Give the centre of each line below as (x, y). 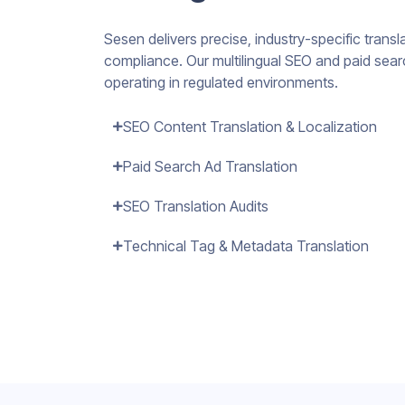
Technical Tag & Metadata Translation (246, 246)
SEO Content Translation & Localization (250, 127)
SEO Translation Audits (196, 207)
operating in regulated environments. (221, 83)
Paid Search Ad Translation (210, 167)
